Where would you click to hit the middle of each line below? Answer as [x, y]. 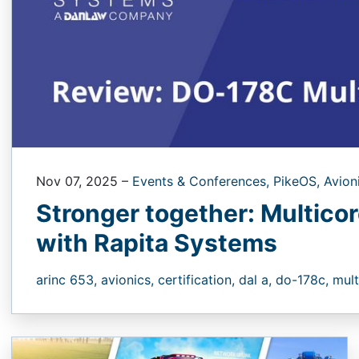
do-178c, [304, 279]
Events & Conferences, [203, 181]
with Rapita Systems [157, 242]
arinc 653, [69, 279]
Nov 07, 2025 [79, 181]
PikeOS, [298, 181]
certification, [198, 279]
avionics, [129, 279]
